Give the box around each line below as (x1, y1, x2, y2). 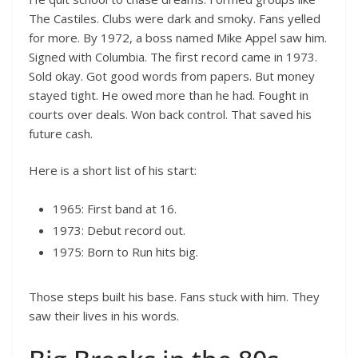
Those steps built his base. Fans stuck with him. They (29, 288, 320, 304)
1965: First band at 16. (53, 200, 177, 217)
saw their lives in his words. (29, 307, 179, 324)
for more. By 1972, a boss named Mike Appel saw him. (29, 29, 327, 46)
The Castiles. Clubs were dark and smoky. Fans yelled (29, 10, 320, 26)
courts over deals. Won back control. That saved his (29, 105, 312, 122)
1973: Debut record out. (53, 221, 185, 238)
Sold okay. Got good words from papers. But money (29, 67, 315, 84)
